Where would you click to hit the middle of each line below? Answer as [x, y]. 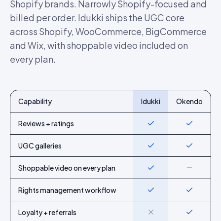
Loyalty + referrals [47, 212]
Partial [199, 168]
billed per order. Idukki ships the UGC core [97, 18]
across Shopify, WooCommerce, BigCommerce [108, 31]
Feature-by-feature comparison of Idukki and [84, 116]
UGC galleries [40, 146]
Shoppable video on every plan [67, 168]
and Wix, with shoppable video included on [99, 45]
